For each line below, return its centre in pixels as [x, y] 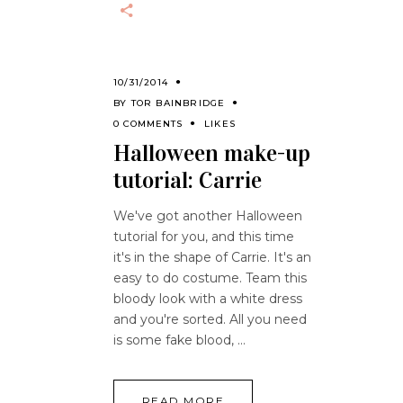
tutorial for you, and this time [204, 237]
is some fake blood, [175, 340]
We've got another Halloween [208, 216]
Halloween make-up [212, 154]
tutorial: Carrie [188, 181]
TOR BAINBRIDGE [178, 103]
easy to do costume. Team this [210, 278]
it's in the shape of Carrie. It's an [212, 258]
